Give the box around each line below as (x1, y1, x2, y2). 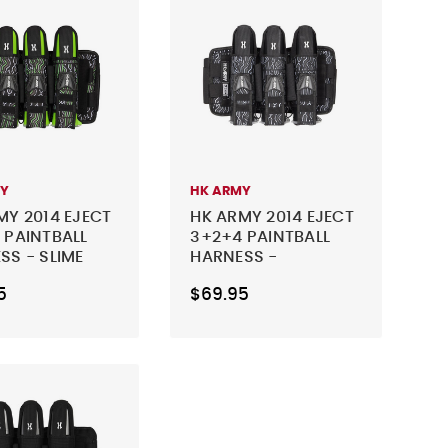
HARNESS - (190, 248, 278, 265)
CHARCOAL (190, 268, 280, 285)
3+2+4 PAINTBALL (190, 228, 331, 245)
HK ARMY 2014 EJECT (190, 208, 354, 225)
